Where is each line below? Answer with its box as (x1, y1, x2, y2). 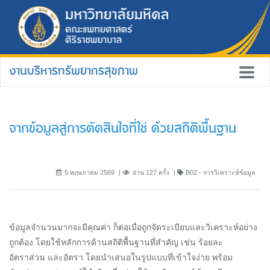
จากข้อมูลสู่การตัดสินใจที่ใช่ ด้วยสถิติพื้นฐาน (9, 118, 236, 139)
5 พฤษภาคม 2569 (64, 168, 115, 176)
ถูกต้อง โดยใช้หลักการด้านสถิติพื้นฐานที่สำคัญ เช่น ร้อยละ (9, 237, 223, 247)
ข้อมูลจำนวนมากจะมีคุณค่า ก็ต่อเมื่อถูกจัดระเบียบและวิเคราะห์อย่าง (9, 222, 257, 232)
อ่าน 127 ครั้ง (133, 168, 169, 176)
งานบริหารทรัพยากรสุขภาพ (10, 61, 138, 81)
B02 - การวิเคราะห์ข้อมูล (184, 168, 255, 176)
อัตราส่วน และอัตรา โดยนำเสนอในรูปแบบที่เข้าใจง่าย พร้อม (9, 252, 233, 262)
